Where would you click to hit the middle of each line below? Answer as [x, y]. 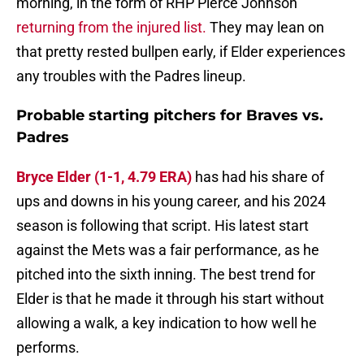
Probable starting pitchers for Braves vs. [170, 116]
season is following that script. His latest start [162, 226]
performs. [48, 348]
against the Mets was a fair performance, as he [168, 250]
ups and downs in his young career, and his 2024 [171, 201]
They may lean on [265, 28]
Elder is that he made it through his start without [170, 299]
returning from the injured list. [111, 28]
